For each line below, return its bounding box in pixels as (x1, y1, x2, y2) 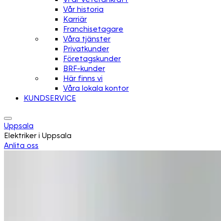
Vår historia (63, 5, 104, 14)
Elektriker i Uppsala (4, 131, 72, 140)
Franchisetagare (63, 25, 123, 34)
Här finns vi (63, 74, 103, 83)
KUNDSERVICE (24, 94, 76, 103)
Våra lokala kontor (63, 84, 129, 93)
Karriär (63, 15, 87, 24)
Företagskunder (63, 54, 121, 63)
